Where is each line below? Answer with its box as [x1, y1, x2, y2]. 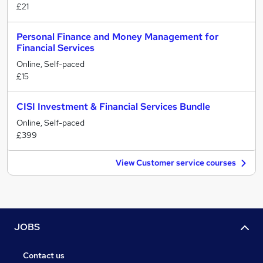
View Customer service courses [116, 157, 236, 168]
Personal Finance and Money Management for [16, 31, 218, 43]
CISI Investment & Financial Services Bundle [16, 100, 210, 113]
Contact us [23, 250, 65, 261]
